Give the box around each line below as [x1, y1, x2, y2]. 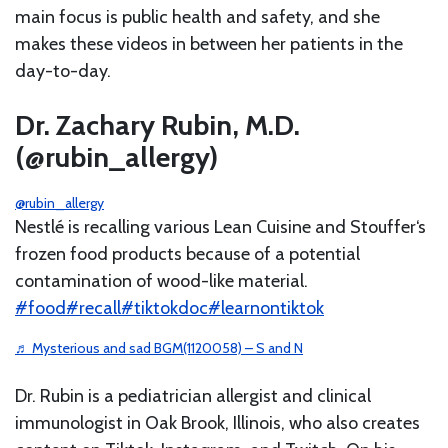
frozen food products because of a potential [15, 242, 360, 265]
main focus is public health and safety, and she [15, 5, 380, 28]
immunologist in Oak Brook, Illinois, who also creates [15, 411, 420, 434]
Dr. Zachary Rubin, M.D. [15, 107, 300, 142]
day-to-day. [15, 59, 111, 82]
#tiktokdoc [121, 296, 208, 319]
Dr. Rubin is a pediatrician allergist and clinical [15, 384, 371, 407]
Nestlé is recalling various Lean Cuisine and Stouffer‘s [15, 215, 426, 238]
